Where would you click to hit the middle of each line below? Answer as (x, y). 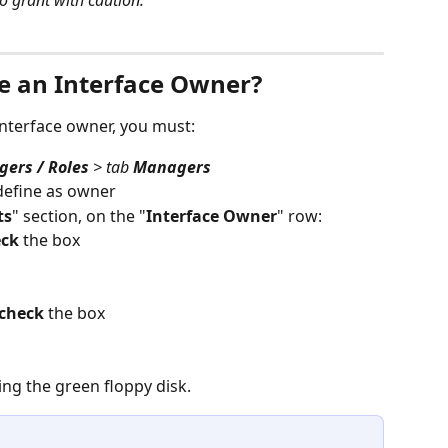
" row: (299, 215)
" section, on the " (79, 215)
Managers (172, 166)
